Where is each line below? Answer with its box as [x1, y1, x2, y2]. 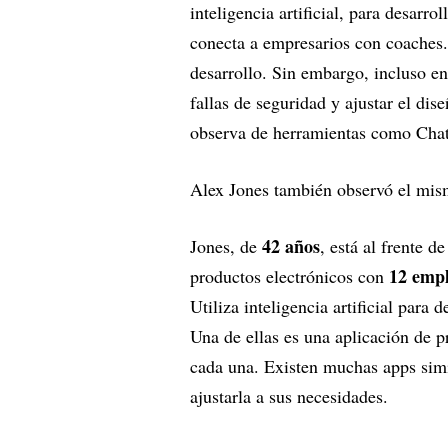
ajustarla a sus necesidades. [190, 383, 388, 408]
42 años [262, 232, 320, 259]
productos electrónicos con [190, 263, 389, 288]
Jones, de [190, 233, 262, 258]
